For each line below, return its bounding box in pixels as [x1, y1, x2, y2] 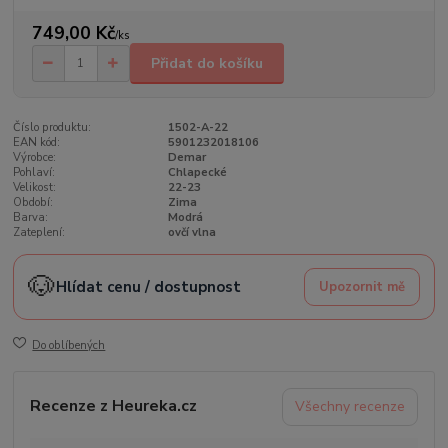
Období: [13, 195, 54, 211]
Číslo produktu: [13, 120, 92, 136]
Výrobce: [13, 150, 57, 166]
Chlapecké [167, 165, 227, 181]
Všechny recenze [294, 396, 405, 416]
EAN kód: [13, 135, 61, 151]
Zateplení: [13, 225, 66, 241]
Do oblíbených [32, 337, 106, 353]
